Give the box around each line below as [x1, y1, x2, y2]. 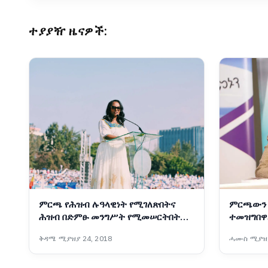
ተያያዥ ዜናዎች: [29, 22, 108, 40]
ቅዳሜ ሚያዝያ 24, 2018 [39, 233, 112, 244]
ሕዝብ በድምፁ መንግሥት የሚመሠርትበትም [39, 210, 188, 224]
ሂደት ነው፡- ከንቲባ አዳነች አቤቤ [39, 223, 145, 236]
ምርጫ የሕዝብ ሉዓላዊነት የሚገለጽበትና [39, 197, 175, 211]
